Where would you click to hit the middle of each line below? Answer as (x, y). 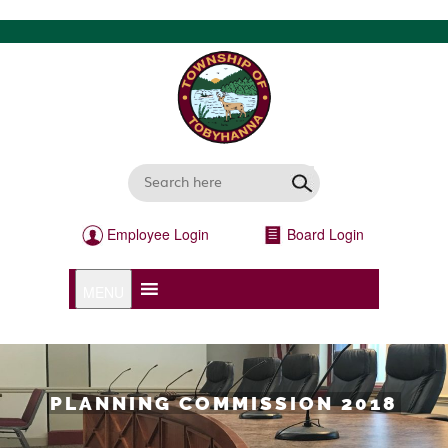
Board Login (323, 234)
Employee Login (156, 234)
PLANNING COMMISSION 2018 (224, 402)
